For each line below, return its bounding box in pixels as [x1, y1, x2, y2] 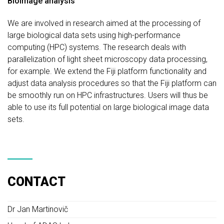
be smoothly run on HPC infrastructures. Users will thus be [7, 90, 208, 100]
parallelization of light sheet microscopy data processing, [7, 54, 207, 64]
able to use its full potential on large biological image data [7, 102, 209, 112]
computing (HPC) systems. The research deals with [7, 42, 186, 52]
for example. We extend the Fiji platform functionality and [7, 66, 206, 76]
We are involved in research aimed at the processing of [7, 18, 200, 28]
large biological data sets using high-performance [7, 30, 180, 40]
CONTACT [7, 174, 65, 189]
